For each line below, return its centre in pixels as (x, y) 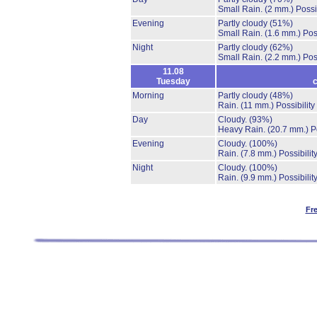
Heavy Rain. (243, 129)
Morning (148, 96)
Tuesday (173, 81)
